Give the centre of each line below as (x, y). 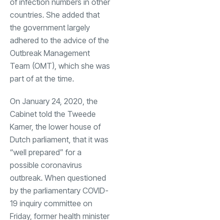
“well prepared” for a (46, 152)
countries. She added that (55, 14)
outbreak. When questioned (58, 178)
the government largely (50, 27)
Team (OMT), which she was (60, 66)
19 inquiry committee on (51, 203)
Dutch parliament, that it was (59, 139)
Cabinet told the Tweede (53, 114)
